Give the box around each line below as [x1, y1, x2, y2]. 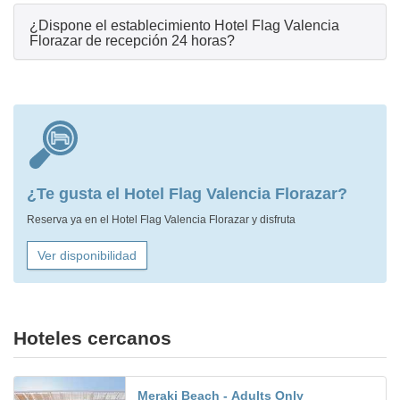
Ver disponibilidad [37, 248, 137, 263]
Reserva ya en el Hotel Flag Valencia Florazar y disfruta [27, 213, 296, 227]
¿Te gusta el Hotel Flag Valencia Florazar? [27, 185, 347, 204]
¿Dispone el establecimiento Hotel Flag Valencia [29, 18, 339, 34]
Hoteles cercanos [13, 328, 171, 349]
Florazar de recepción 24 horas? [29, 33, 235, 49]
